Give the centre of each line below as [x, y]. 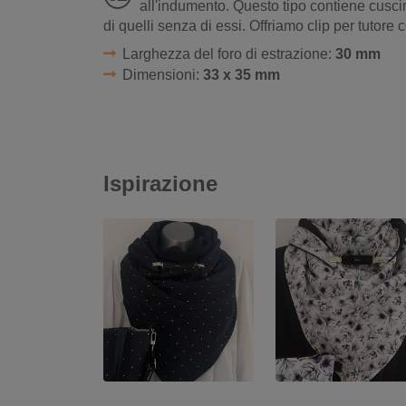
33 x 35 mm [241, 75]
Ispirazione [160, 184]
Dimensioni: [162, 75]
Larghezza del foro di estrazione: [228, 54]
